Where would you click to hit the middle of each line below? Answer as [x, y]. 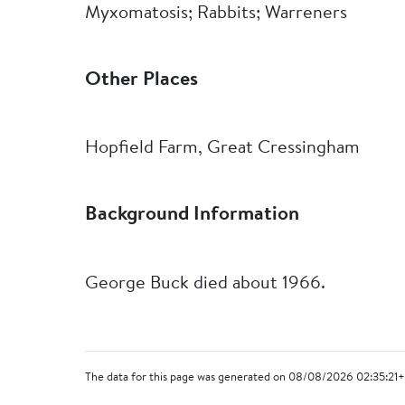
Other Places [142, 81]
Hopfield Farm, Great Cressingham [223, 149]
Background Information [193, 216]
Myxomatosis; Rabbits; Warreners [217, 13]
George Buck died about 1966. [206, 283]
